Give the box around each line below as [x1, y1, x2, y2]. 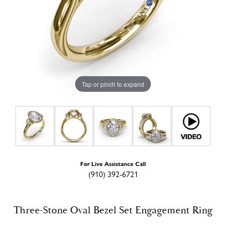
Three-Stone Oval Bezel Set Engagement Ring [13, 203, 213, 217]
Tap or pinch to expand [82, 79, 144, 88]
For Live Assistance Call [80, 159, 146, 167]
